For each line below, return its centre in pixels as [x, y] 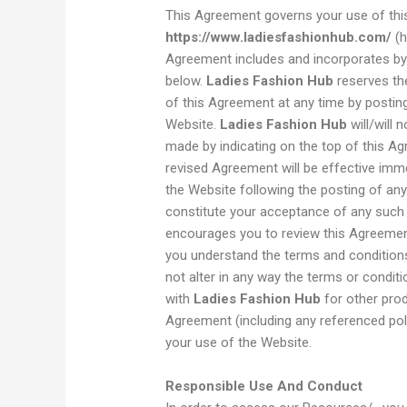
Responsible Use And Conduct [264, 387]
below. [186, 81]
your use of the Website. [239, 343]
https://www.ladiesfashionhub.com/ [279, 38]
